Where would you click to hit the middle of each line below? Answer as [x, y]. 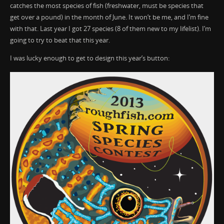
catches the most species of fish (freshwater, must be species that [106, 6]
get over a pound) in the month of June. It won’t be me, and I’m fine [109, 17]
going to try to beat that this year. [60, 40]
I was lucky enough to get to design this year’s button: [89, 58]
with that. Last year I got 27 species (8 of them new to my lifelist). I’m [110, 29]
